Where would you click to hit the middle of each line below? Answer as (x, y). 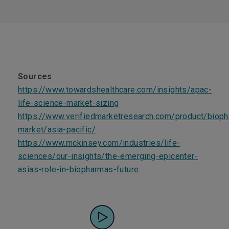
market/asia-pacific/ (57, 130)
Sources (35, 76)
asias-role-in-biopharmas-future (78, 169)
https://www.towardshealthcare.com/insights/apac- (115, 90)
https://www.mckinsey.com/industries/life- (99, 143)
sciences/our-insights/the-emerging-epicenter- (108, 156)
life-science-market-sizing (68, 103)
